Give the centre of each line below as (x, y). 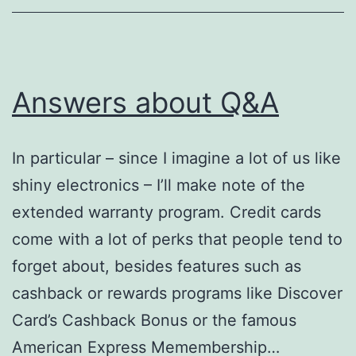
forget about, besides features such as (157, 266)
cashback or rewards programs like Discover (177, 293)
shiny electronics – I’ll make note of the (159, 185)
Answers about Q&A (145, 102)
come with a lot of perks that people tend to (177, 239)
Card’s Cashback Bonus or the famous (154, 320)
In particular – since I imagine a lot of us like (176, 158)
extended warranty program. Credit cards (166, 212)
